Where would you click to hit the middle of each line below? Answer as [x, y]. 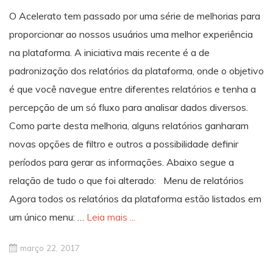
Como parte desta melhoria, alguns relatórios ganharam [129, 126]
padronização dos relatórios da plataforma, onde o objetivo [136, 71]
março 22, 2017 [50, 247]
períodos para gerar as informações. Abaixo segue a [122, 162]
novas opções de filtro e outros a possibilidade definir [124, 144]
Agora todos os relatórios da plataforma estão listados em [135, 199]
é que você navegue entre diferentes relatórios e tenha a [133, 89]
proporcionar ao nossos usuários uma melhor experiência [131, 34]
